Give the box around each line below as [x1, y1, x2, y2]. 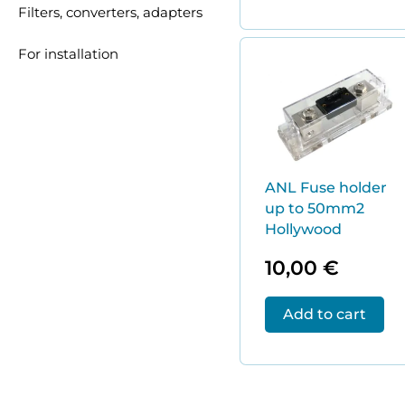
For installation [18, 45, 118, 62]
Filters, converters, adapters [18, 4, 202, 21]
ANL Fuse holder [265, 178, 388, 196]
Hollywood [265, 220, 343, 238]
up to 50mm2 [265, 199, 365, 217]
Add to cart [283, 305, 367, 323]
